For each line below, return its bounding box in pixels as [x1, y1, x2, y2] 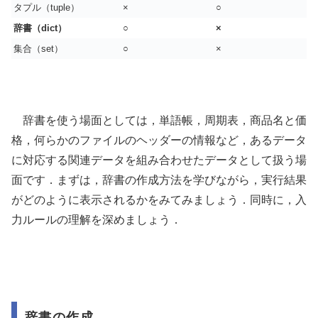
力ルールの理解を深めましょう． [11, 214, 182, 226]
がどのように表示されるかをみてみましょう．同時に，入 [11, 194, 307, 207]
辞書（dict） [13, 23, 67, 34]
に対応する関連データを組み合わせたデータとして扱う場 [11, 154, 307, 167]
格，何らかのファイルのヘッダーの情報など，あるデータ [11, 134, 307, 147]
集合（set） [13, 43, 63, 55]
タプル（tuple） [13, 2, 79, 13]
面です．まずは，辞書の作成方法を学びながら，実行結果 [11, 174, 307, 187]
